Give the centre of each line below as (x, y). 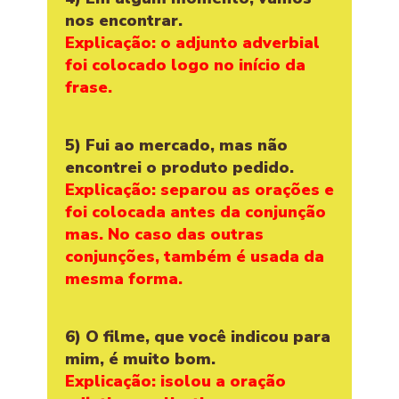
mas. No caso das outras (164, 234)
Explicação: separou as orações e (199, 189)
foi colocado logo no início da (185, 65)
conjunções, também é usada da (195, 256)
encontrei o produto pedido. (179, 167)
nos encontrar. (124, 20)
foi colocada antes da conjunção (195, 212)
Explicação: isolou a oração (175, 381)
